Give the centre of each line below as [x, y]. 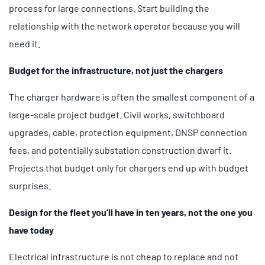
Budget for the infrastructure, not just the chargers [116, 70]
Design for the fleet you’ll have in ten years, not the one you [131, 212]
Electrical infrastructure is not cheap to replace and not [124, 256]
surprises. [30, 185]
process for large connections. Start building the [109, 8]
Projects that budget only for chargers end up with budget [129, 167]
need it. [25, 43]
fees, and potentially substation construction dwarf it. [120, 150]
